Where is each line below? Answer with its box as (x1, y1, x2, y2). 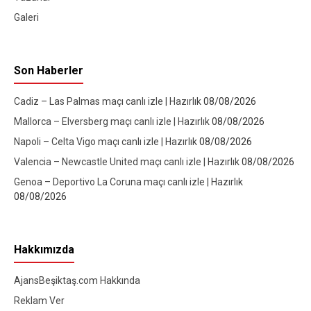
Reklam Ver (14, 295, 65, 307)
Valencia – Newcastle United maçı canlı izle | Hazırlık (14, 156, 242, 168)
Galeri (14, 12, 39, 24)
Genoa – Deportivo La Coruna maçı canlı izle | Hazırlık (14, 176, 243, 188)
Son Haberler (14, 64, 83, 78)
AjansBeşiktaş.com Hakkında (14, 275, 140, 287)
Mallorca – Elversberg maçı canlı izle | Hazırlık (14, 116, 212, 128)
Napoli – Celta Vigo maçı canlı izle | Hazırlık (14, 136, 199, 148)
